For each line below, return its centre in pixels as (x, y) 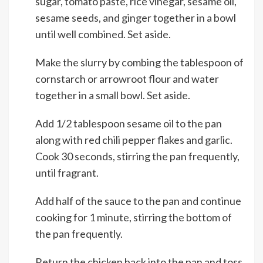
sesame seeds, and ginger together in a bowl (136, 18)
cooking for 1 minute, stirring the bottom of (134, 218)
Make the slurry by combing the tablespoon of (139, 63)
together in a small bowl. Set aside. (113, 95)
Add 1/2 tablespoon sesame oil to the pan (129, 124)
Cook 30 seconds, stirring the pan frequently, (137, 156)
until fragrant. (67, 173)
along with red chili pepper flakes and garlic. (134, 140)
